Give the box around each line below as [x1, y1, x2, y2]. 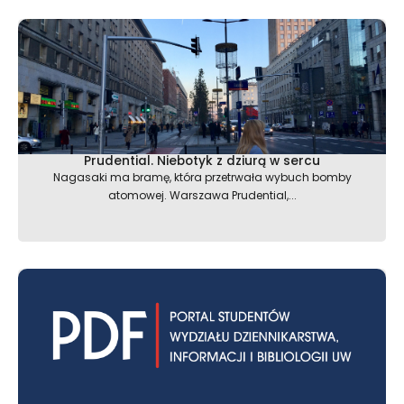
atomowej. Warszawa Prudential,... [107, 188, 297, 204]
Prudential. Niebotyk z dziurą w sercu [84, 152, 320, 170]
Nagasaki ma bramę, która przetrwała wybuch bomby [52, 170, 352, 186]
